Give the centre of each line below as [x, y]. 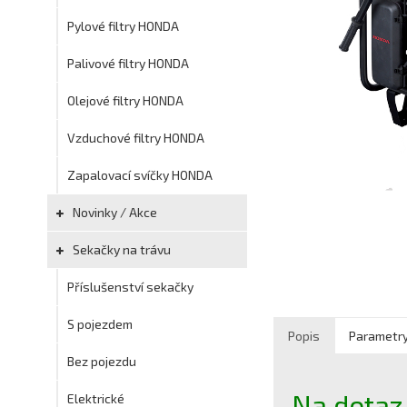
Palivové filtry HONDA [128, 63]
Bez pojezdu [102, 361]
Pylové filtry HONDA [123, 26]
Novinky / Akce [114, 212]
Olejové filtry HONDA [125, 100]
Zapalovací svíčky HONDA [140, 175]
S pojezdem [100, 324]
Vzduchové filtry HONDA [136, 138]
